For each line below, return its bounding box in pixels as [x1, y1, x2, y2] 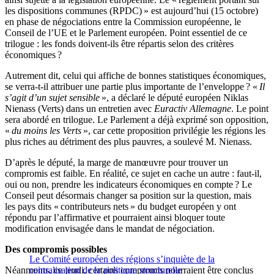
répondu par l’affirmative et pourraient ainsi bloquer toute [5, 212, 225, 223]
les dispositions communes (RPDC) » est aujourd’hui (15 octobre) [5, 6, 258, 17]
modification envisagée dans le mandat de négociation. [5, 223, 215, 234]
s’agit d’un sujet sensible [5, 92, 100, 103]
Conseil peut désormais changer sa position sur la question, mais [5, 190, 251, 201]
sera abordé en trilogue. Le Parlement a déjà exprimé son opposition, [5, 114, 268, 125]
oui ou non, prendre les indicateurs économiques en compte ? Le [5, 179, 252, 190]
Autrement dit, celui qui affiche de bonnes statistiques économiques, [5, 70, 266, 81]
